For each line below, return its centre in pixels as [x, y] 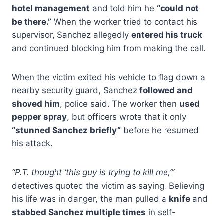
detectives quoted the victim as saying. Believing [108, 186]
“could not [178, 9]
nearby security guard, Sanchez [76, 91]
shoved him [36, 104]
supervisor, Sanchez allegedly [71, 35]
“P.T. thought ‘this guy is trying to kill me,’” [93, 173]
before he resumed [160, 130]
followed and [166, 91]
